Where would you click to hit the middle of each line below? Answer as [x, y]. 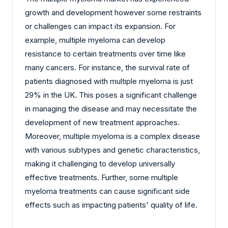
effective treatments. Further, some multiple [102, 178]
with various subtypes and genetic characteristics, [112, 150]
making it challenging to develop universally [100, 164]
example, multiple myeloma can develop [95, 40]
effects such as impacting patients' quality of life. [111, 205]
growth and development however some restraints [113, 13]
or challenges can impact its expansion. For [100, 26]
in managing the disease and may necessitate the [111, 109]
